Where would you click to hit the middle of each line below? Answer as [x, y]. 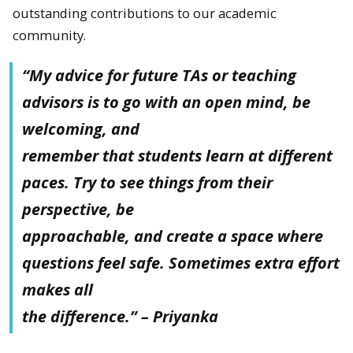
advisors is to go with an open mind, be [166, 102]
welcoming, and [81, 129]
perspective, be [78, 210]
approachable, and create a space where [173, 236]
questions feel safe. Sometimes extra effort [181, 263]
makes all [58, 290]
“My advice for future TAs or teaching [159, 76]
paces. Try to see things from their [147, 183]
